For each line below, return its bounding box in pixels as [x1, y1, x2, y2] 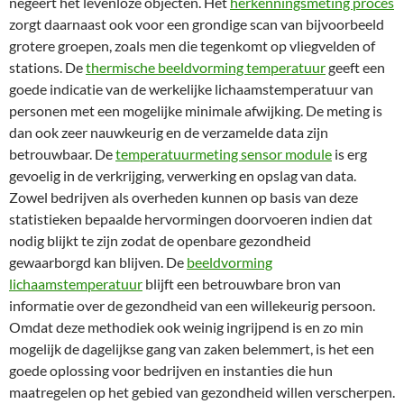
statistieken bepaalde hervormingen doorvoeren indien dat [9, 210, 372, 227]
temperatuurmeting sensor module [115, 145, 332, 162]
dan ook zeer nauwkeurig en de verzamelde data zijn [9, 124, 328, 141]
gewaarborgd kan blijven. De [9, 253, 187, 271]
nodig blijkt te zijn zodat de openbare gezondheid [9, 232, 311, 249]
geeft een [326, 59, 385, 76]
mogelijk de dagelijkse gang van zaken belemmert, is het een [9, 340, 374, 357]
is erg [332, 145, 367, 162]
